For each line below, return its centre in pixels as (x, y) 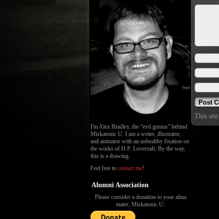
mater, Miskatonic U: (140, 204)
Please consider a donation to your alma (140, 197)
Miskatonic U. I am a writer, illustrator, (136, 134)
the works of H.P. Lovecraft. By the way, (138, 149)
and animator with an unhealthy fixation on (140, 141)
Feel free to (104, 168)
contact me (130, 168)
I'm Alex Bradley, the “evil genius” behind (139, 127)
